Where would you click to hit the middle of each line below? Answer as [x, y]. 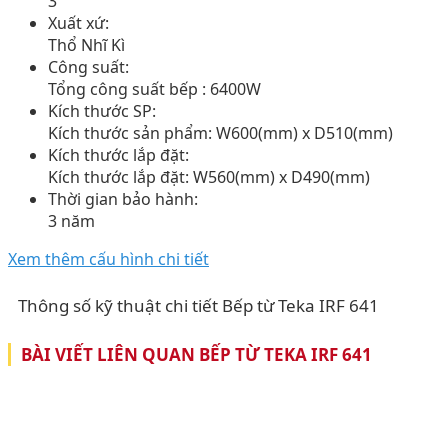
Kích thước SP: [102, 110]
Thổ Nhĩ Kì [86, 44]
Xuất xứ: [78, 22]
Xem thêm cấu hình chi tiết [108, 258]
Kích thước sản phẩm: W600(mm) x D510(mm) [220, 132]
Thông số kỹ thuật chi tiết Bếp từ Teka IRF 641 [198, 305]
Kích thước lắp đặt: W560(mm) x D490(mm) [209, 176]
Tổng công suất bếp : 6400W [154, 88]
